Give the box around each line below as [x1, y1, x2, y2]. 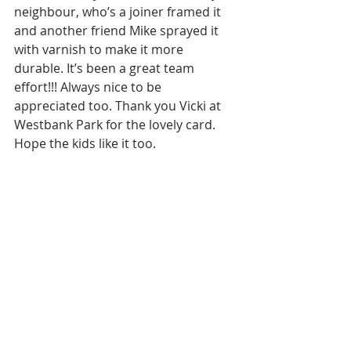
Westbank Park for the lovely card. [14, 116, 219, 133]
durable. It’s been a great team [14, 60, 197, 77]
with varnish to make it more [14, 41, 186, 58]
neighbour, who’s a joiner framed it [14, 3, 224, 20]
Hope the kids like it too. [14, 135, 159, 152]
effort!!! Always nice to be [14, 78, 165, 96]
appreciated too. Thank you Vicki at [14, 97, 224, 114]
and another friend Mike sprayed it [14, 22, 222, 39]
